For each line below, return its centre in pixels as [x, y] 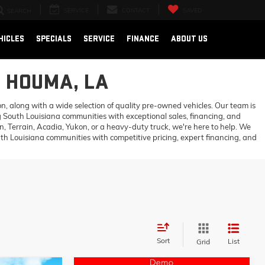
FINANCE [143, 38]
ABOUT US [189, 38]
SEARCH [19, 11]
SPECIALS [54, 38]
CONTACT [136, 11]
